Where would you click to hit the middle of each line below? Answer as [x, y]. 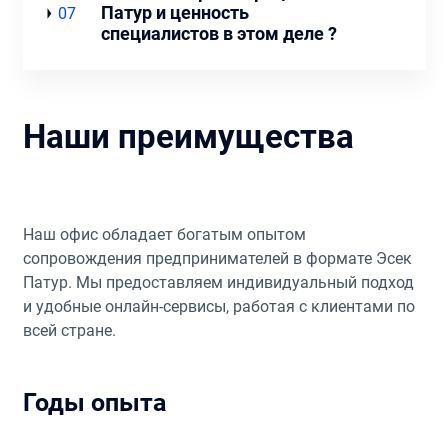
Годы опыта [94, 402]
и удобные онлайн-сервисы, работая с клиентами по [218, 306]
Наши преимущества [188, 137]
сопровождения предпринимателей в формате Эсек [217, 258]
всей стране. [69, 330]
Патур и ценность [175, 13]
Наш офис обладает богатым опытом [164, 234]
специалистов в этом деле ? [219, 34]
